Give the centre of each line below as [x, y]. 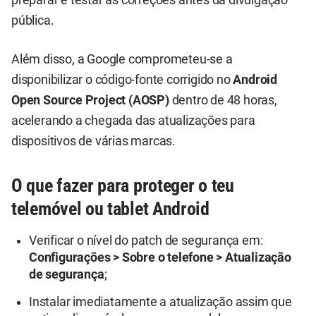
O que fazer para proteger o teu [123, 186]
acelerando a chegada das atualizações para [133, 121]
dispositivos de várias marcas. [94, 141]
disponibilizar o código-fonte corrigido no [122, 80]
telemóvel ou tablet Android [110, 209]
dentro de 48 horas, [223, 101]
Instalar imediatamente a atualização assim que [160, 302]
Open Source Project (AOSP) [90, 101]
